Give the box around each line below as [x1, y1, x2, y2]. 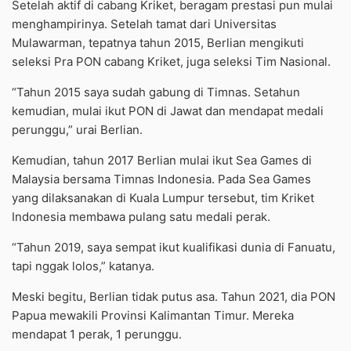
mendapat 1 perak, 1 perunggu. [12, 327, 182, 342]
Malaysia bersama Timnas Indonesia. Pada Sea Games [12, 172, 311, 187]
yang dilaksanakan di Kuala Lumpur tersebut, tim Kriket [12, 190, 314, 206]
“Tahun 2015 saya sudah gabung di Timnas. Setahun [12, 85, 300, 100]
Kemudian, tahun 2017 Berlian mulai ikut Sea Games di [12, 153, 312, 168]
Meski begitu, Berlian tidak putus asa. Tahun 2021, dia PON [12, 289, 335, 305]
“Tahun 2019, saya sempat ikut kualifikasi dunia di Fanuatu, [12, 240, 335, 255]
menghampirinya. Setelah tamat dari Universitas [12, 16, 277, 32]
